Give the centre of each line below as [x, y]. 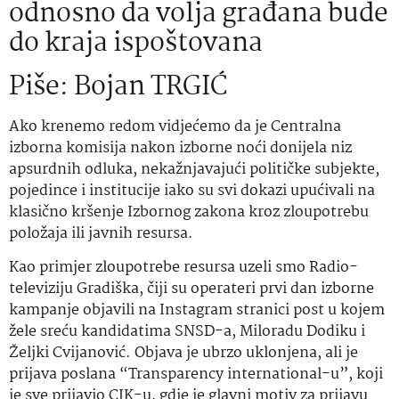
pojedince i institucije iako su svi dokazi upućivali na [192, 191]
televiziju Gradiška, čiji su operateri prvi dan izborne [191, 289]
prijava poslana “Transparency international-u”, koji [196, 375]
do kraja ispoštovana [136, 44]
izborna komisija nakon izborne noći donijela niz [180, 148]
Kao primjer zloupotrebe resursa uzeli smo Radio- [183, 268]
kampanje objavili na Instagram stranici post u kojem [197, 311]
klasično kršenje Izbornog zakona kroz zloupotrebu [189, 212]
